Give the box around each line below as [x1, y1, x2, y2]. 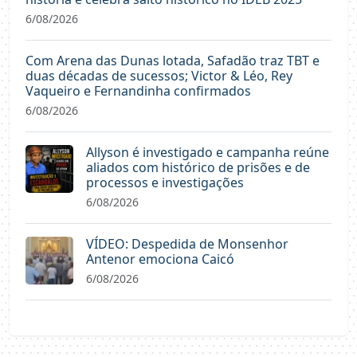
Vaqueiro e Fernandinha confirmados [25, 81, 251, 100]
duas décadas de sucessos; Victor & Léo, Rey [25, 66, 292, 84]
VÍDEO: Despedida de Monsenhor [86, 234, 288, 253]
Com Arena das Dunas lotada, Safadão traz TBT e [25, 51, 320, 69]
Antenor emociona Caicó [86, 249, 234, 268]
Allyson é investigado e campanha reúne [86, 143, 329, 161]
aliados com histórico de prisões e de [86, 158, 310, 176]
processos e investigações [86, 173, 244, 191]
